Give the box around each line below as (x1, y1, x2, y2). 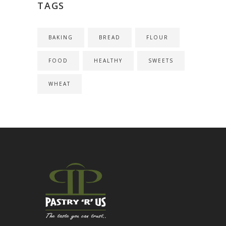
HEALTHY (94, 57, 123, 65)
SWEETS (148, 57, 174, 65)
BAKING (48, 34, 73, 41)
